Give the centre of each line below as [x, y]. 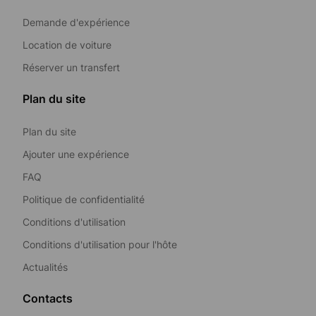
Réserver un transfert [71, 67]
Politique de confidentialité [84, 199]
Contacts [48, 298]
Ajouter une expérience [76, 154]
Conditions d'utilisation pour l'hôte [100, 244]
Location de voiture [67, 44]
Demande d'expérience [76, 22]
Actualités [45, 267]
